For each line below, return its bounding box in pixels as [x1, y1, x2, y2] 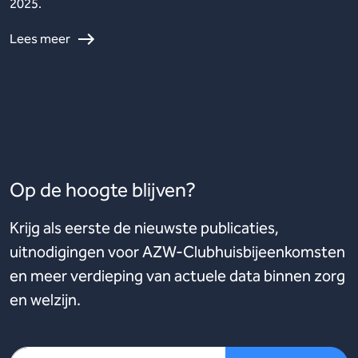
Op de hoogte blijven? [10, 178, 196, 202]
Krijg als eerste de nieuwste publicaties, [10, 218, 279, 237]
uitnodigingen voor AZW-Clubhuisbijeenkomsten [10, 242, 345, 261]
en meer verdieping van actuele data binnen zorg [10, 266, 345, 285]
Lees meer [10, 31, 70, 46]
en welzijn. [10, 290, 81, 309]
